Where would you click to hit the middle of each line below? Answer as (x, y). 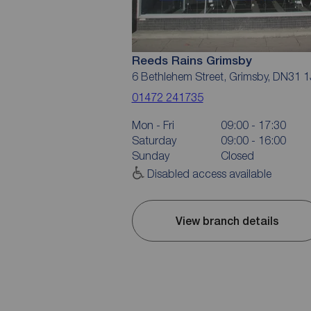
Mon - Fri (153, 125)
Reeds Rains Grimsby (192, 60)
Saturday (154, 140)
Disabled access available (209, 174)
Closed (237, 155)
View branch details (227, 221)
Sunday (150, 155)
